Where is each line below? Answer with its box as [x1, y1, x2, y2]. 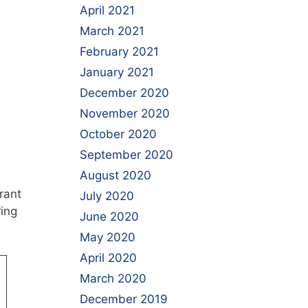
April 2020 [80, 251, 137, 265]
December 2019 [80, 292, 168, 306]
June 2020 [80, 210, 139, 223]
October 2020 [80, 127, 157, 141]
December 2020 [80, 86, 169, 100]
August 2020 [80, 168, 151, 182]
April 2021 [80, 3, 135, 17]
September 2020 [80, 148, 173, 162]
